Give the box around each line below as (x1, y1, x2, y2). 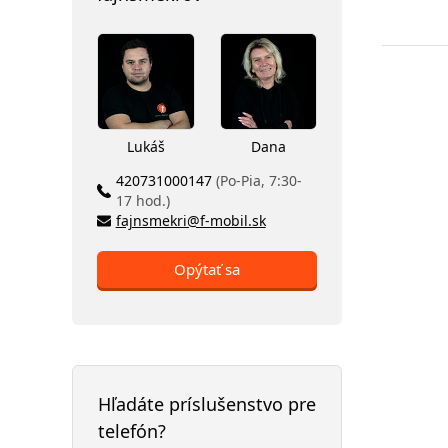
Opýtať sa (174, 259, 240, 279)
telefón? (98, 419, 166, 443)
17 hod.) (115, 191, 170, 210)
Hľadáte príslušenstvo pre (98, 392, 316, 416)
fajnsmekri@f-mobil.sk (115, 211, 266, 230)
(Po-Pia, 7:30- (215, 171, 302, 190)
